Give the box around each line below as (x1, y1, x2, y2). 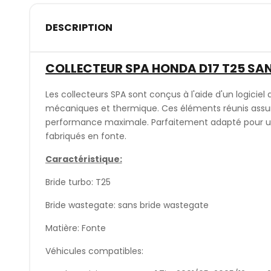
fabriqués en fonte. (45, 129, 129, 142)
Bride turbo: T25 (45, 175, 111, 188)
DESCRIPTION (45, 21, 113, 35)
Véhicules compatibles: (45, 244, 143, 257)
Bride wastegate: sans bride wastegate (45, 198, 209, 211)
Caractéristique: (45, 152, 122, 165)
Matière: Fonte (45, 221, 106, 234)
